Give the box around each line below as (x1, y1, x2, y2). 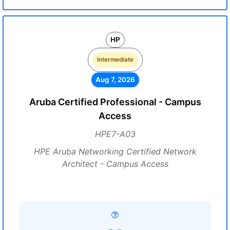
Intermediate (97, 56, 133, 63)
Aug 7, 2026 (95, 75, 135, 84)
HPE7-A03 (94, 129, 136, 139)
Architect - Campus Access (62, 159, 168, 169)
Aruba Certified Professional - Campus (29, 97, 201, 107)
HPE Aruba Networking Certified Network (33, 146, 197, 157)
